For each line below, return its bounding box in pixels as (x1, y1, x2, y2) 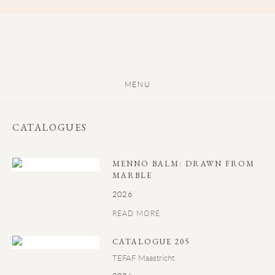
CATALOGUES (12, 121, 88, 134)
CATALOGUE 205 (112, 236, 190, 247)
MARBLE (112, 170, 153, 180)
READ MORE (112, 208, 161, 218)
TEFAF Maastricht (112, 252, 175, 263)
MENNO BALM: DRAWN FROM (112, 158, 255, 169)
